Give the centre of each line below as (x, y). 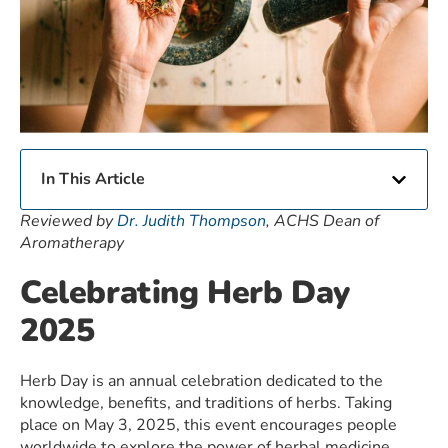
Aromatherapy (72, 243)
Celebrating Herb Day (185, 293)
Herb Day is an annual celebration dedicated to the (201, 381)
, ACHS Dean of (322, 221)
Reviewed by (68, 221)
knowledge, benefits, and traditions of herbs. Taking (206, 403)
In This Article (93, 179)
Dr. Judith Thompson (191, 221)
